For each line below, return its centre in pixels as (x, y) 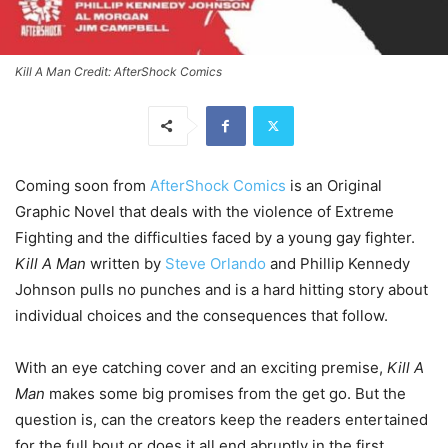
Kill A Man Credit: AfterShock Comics (118, 71)
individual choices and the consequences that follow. (201, 315)
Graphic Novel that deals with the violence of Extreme (204, 211)
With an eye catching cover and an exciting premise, (201, 367)
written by (125, 263)
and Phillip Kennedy (338, 263)
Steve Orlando (215, 263)
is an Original (334, 185)
